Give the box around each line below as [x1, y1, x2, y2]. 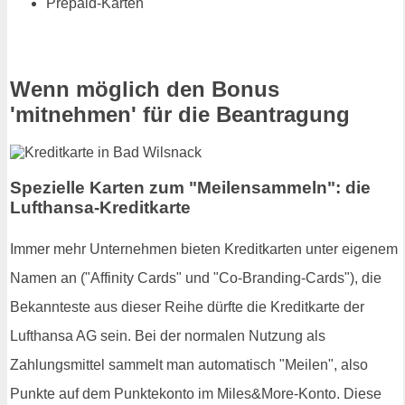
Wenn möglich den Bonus [10, 76, 279, 101]
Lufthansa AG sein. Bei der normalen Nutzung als [10, 327, 325, 344]
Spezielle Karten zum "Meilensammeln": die [10, 178, 371, 198]
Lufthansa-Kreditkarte [10, 198, 191, 218]
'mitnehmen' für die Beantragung [10, 101, 350, 127]
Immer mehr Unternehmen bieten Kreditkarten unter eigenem [10, 240, 398, 257]
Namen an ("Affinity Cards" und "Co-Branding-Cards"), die [10, 269, 381, 286]
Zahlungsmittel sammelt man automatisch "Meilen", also [10, 356, 368, 372]
